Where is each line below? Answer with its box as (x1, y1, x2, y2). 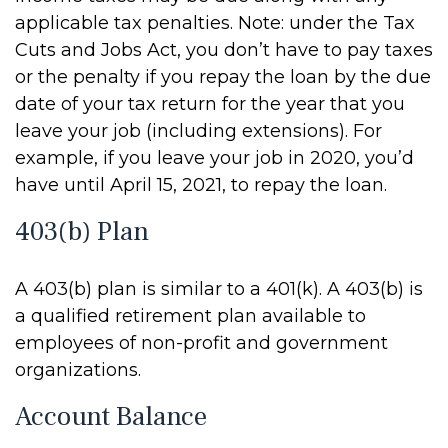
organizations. (15, 359, 141, 381)
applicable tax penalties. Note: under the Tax (15, 12, 415, 34)
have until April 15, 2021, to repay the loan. (15, 174, 387, 196)
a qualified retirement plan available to (15, 305, 366, 327)
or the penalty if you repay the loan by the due (15, 66, 431, 88)
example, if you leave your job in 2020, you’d (15, 147, 414, 169)
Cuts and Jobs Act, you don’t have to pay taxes (15, 39, 433, 61)
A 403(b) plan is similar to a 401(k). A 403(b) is (15, 278, 423, 300)
